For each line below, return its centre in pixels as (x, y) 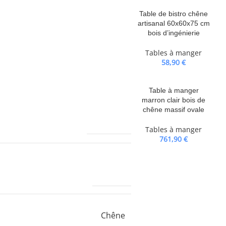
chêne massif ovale (174, 109)
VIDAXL (112, 164)
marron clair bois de (174, 100)
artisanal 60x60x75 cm (174, 23)
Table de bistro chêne (174, 14)
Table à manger (174, 90)
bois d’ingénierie (174, 33)
